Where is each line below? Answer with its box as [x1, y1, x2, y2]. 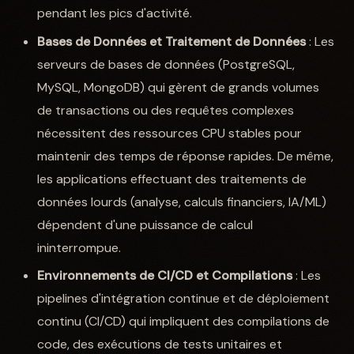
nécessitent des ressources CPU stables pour [37, 124, 303, 141]
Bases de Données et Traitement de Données [37, 32, 307, 50]
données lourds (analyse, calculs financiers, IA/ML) [37, 193, 327, 210]
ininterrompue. [37, 239, 122, 256]
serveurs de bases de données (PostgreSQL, [37, 55, 296, 73]
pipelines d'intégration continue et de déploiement [37, 290, 330, 307]
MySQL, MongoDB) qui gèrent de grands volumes [37, 78, 320, 96]
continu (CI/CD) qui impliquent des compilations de [37, 313, 330, 330]
